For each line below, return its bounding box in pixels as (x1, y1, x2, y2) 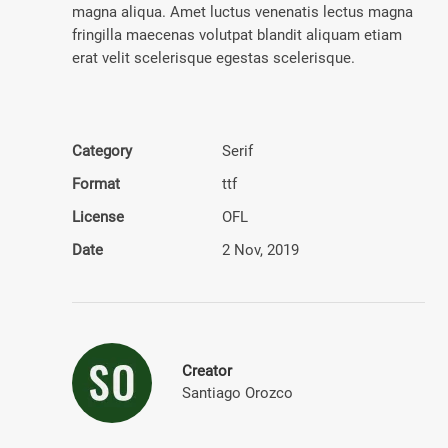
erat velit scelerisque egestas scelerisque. (72, 49, 355, 67)
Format (72, 175, 120, 193)
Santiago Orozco (182, 384, 293, 402)
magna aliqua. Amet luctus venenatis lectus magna (72, 3, 413, 21)
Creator (182, 362, 232, 380)
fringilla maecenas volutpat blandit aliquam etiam (72, 26, 402, 44)
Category (72, 142, 132, 160)
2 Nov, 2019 (222, 241, 299, 259)
